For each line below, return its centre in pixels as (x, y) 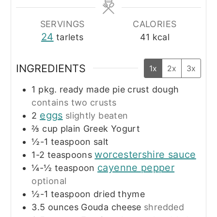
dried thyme (119, 194)
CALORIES (155, 24)
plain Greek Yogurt (100, 129)
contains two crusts (74, 103)
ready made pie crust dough (119, 90)
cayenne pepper (136, 168)
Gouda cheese (111, 207)
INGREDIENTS (51, 68)
